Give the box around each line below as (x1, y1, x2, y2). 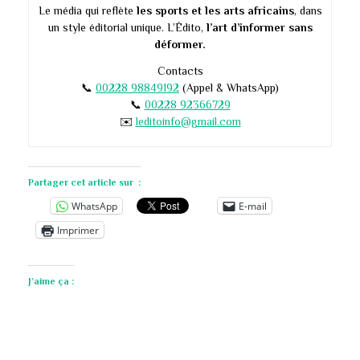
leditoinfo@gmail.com (135, 115, 241, 128)
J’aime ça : (28, 276, 74, 287)
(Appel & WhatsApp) (179, 81, 279, 94)
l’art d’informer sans (206, 21, 313, 34)
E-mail (239, 198, 267, 213)
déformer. (154, 38, 206, 51)
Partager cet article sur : (28, 177, 141, 188)
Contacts (157, 64, 203, 77)
